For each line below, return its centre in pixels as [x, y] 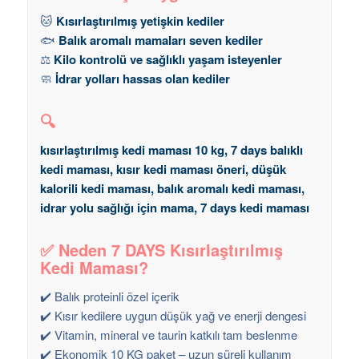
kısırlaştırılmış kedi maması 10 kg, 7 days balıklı [171, 150]
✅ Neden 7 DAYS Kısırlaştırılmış [161, 250]
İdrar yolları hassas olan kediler [142, 79]
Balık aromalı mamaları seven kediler [160, 40]
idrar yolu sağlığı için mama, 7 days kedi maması [174, 208]
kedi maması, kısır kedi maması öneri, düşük [163, 169]
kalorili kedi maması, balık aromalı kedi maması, [172, 189]
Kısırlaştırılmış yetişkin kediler [140, 21]
